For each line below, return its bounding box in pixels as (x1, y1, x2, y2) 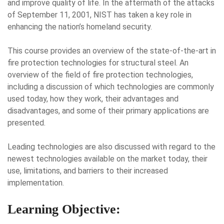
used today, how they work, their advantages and (7, 94, 178, 103)
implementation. (7, 178, 64, 187)
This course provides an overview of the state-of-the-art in (7, 46, 216, 55)
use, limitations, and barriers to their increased (7, 166, 168, 175)
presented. (7, 118, 45, 127)
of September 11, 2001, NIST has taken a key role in (7, 10, 191, 19)
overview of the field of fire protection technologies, (7, 70, 193, 79)
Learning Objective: (7, 202, 120, 216)
